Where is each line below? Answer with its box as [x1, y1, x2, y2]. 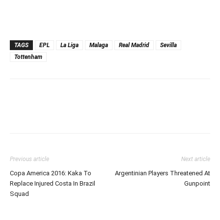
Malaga [89, 41, 108, 49]
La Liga [60, 41, 79, 49]
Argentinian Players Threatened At [115, 169, 210, 177]
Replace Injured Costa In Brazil [10, 179, 95, 187]
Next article [181, 155, 210, 163]
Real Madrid [119, 41, 149, 49]
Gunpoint [184, 179, 210, 187]
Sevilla [160, 41, 177, 49]
